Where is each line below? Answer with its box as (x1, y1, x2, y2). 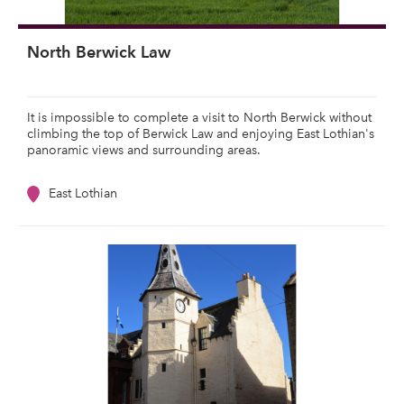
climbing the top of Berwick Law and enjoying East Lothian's (27, 126, 374, 142)
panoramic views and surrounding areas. (27, 142, 264, 159)
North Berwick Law (27, 42, 170, 62)
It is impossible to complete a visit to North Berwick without (27, 110, 372, 126)
